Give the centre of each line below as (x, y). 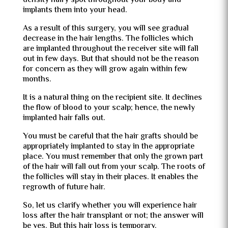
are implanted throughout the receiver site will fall (110, 49)
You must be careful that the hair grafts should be (110, 137)
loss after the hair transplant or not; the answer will (113, 216)
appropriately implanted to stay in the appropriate (108, 147)
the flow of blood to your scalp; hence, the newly (109, 108)
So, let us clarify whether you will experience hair (110, 206)
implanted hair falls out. (65, 118)
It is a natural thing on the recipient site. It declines (112, 98)
